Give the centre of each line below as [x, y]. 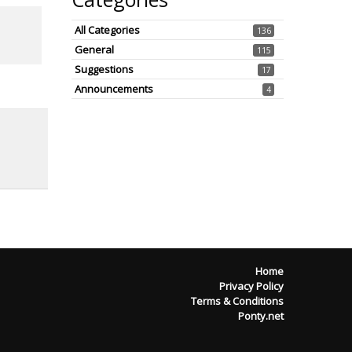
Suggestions [104, 70]
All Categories [107, 30]
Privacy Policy [251, 286]
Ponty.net [261, 315]
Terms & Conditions [237, 301]
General [94, 50]
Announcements [114, 89]
